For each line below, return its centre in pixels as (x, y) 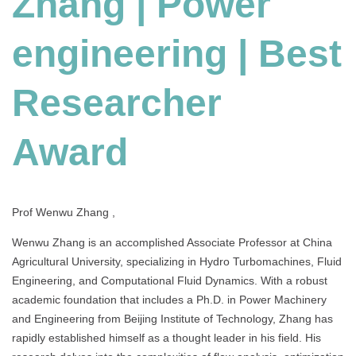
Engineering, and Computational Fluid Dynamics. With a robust (170, 281)
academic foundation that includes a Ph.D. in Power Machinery (169, 300)
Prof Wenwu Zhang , (64, 213)
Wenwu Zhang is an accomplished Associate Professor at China (172, 243)
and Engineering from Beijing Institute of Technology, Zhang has (172, 319)
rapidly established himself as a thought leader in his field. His (166, 338)
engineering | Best (177, 54)
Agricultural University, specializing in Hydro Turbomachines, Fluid (177, 262)
